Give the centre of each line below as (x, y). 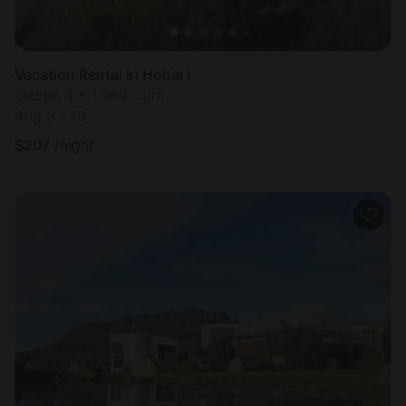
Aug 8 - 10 (50, 116)
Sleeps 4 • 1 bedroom (89, 95)
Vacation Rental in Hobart (103, 75)
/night (74, 145)
